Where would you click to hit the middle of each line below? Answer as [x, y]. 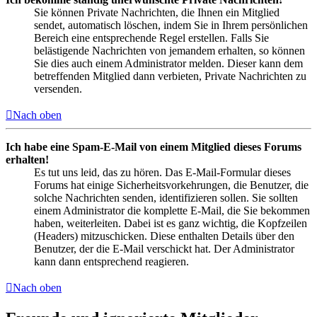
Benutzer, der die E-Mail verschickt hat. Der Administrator [164, 249]
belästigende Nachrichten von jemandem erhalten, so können [169, 51]
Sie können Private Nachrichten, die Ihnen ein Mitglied [157, 13]
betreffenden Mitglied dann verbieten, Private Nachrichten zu [170, 76]
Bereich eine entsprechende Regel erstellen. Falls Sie [151, 38]
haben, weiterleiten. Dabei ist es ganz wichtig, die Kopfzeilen [171, 224]
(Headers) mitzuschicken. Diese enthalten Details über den [164, 236]
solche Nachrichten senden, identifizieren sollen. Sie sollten [166, 198]
